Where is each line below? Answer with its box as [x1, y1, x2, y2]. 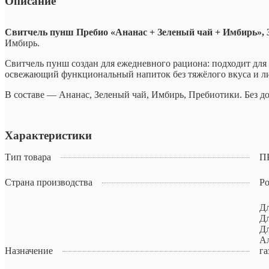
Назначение [5, 246, 53, 256]
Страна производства [5, 177, 92, 188]
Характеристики [5, 129, 92, 142]
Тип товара [5, 152, 51, 163]
